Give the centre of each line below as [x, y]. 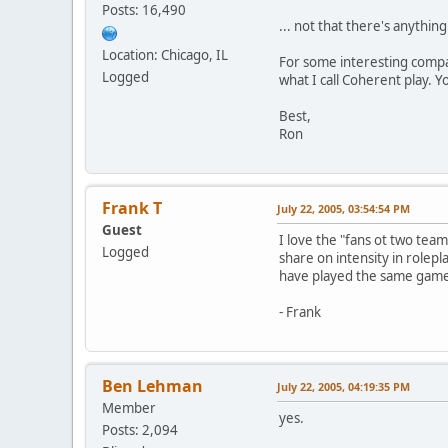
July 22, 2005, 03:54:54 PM [343, 208]
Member [129, 407]
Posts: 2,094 [140, 429]
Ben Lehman [152, 385]
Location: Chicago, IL [165, 54]
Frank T [132, 207]
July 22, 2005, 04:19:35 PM [343, 386]
